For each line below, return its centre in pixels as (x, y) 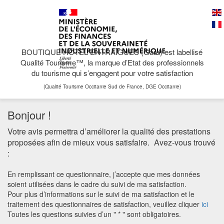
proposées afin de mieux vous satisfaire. (78, 142)
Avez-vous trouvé (185, 142)
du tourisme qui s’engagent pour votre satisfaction (112, 73)
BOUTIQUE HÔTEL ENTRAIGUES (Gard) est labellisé (112, 52)
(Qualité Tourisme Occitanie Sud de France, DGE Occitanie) (112, 86)
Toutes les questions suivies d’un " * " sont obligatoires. (94, 214)
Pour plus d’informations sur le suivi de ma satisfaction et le (101, 194)
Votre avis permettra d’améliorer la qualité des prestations (109, 131)
